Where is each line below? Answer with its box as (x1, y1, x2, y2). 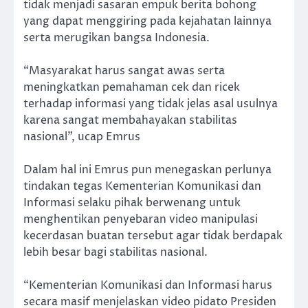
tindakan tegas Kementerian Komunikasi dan (23, 178, 261, 194)
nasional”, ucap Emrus (23, 129, 140, 144)
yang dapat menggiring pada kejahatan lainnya (23, 13, 272, 29)
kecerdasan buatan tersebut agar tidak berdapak (23, 228, 283, 243)
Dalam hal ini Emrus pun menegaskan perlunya (23, 162, 272, 177)
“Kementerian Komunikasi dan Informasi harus (23, 277, 272, 293)
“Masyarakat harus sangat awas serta (23, 63, 225, 78)
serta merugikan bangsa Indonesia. (23, 30, 210, 45)
